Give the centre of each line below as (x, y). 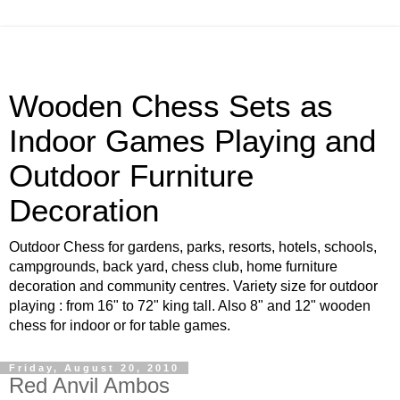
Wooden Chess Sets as (171, 106)
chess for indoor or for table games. (120, 325)
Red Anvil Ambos (89, 385)
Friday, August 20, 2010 (94, 368)
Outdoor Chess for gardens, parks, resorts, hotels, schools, (193, 247)
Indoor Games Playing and (192, 141)
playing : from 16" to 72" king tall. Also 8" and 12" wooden (190, 306)
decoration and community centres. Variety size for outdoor (193, 286)
